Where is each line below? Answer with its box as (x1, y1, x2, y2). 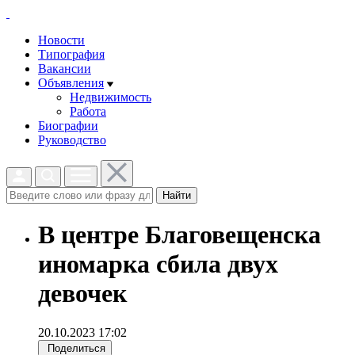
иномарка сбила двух (38, 250, 278, 279)
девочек (38, 279, 127, 308)
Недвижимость (70, 90, 151, 104)
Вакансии (38, 62, 91, 75)
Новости (38, 33, 85, 47)
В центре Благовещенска (38, 220, 321, 250)
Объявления (38, 76, 104, 90)
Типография (38, 48, 105, 61)
